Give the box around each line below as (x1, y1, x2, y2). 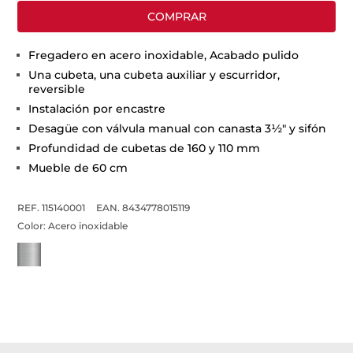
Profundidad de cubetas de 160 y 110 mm (28, 141, 261, 155)
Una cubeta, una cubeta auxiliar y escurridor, (28, 68, 281, 82)
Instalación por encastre (28, 102, 166, 116)
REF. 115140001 (17, 202, 86, 214)
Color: (17, 220, 49, 232)
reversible (28, 82, 86, 96)
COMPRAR (147, 9, 206, 24)
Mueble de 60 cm (28, 161, 128, 175)
